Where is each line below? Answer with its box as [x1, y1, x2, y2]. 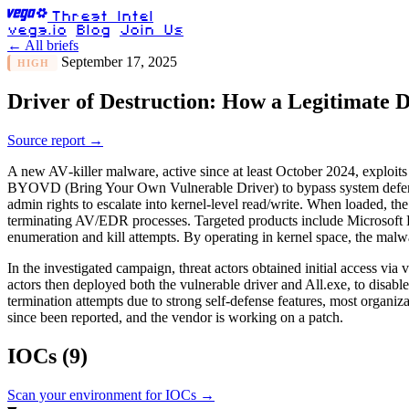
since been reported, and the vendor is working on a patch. [7, 309, 343, 325]
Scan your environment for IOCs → [7, 386, 215, 403]
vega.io [7, 25, 67, 37]
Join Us [120, 25, 184, 37]
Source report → [7, 132, 103, 148]
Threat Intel [51, 11, 153, 24]
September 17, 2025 [60, 54, 177, 69]
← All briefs [7, 37, 79, 53]
